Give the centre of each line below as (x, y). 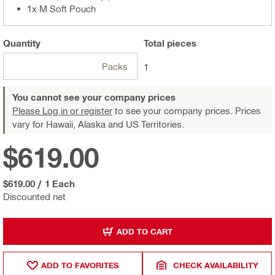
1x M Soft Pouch (61, 9)
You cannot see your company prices (94, 97)
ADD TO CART (145, 231)
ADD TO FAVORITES (80, 265)
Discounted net (34, 197)
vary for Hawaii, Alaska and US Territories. (98, 124)
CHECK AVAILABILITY (216, 265)
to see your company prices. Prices (187, 111)
